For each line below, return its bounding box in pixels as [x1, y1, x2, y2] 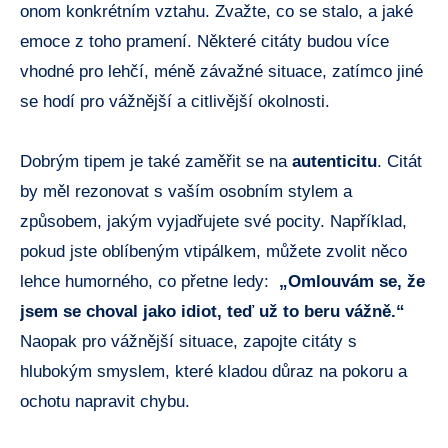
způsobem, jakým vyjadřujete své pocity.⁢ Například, [20, 211, 407, 231]
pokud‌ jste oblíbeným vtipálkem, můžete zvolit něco [20, 241, 407, 261]
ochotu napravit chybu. [20, 391, 190, 411]
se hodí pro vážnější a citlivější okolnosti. [20, 91, 330, 111]
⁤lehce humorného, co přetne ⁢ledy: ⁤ [20, 271, 279, 291]
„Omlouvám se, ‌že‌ [279, 271, 425, 291]
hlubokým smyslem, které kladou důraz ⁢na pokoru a [20, 361, 407, 381]
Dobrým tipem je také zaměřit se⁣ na [20, 151, 292, 171]
